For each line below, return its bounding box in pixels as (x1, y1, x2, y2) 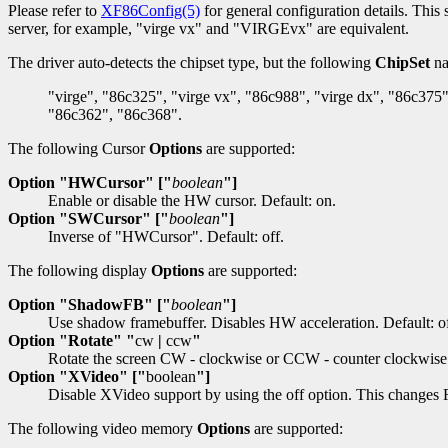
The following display (8, 262, 151, 280)
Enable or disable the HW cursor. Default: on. (48, 192, 336, 210)
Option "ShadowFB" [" (8, 296, 171, 314)
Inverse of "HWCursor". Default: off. (48, 228, 284, 246)
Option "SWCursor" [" (8, 210, 169, 228)
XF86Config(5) (101, 2, 200, 20)
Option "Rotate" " (8, 332, 135, 350)
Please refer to (8, 2, 101, 20)
